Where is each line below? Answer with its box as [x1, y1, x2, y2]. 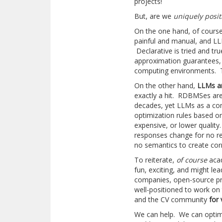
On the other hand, [134, 81, 198, 90]
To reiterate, [134, 155, 177, 165]
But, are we [134, 11, 174, 21]
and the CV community [134, 195, 210, 204]
